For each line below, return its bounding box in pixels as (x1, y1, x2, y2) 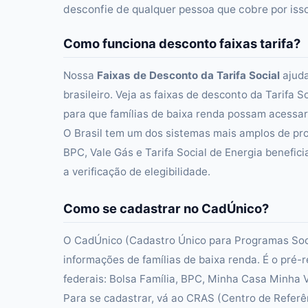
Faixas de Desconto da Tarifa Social (97, 69, 280, 82)
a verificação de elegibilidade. (63, 165, 210, 178)
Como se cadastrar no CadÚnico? (63, 201, 269, 216)
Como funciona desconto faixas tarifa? (63, 36, 300, 51)
